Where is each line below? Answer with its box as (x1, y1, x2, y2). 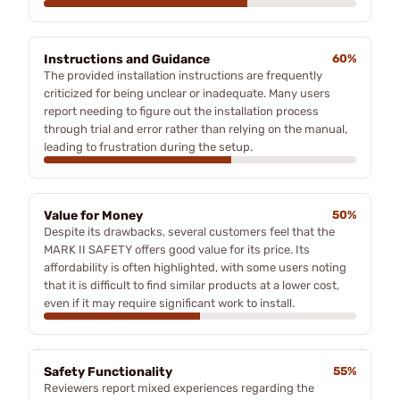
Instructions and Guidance (44, 51, 210, 67)
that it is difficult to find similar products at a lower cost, (44, 278, 339, 292)
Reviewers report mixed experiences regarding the (44, 380, 314, 395)
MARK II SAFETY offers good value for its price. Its (44, 242, 310, 256)
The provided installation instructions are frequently (44, 68, 322, 82)
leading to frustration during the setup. (44, 139, 253, 154)
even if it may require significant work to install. (44, 296, 295, 310)
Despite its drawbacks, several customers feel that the (44, 224, 335, 238)
